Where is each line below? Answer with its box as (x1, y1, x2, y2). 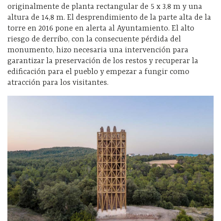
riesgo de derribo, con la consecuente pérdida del (7, 35, 181, 44)
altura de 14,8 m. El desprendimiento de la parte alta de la (7, 13, 211, 22)
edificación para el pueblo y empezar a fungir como (7, 67, 189, 76)
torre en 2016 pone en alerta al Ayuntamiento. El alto (7, 24, 194, 33)
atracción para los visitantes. (7, 78, 109, 87)
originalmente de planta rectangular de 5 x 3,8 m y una (7, 2, 202, 11)
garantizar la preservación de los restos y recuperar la (7, 56, 198, 66)
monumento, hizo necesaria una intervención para (7, 45, 188, 55)
